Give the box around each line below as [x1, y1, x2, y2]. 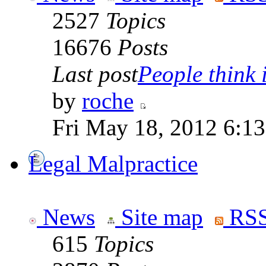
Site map [115, 204, 203, 230]
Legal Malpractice [28, 151, 198, 177]
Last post [52, 61, 138, 87]
